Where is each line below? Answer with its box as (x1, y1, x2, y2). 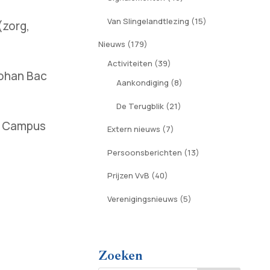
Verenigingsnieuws (107, 193, 178, 204)
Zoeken (98, 246, 143, 264)
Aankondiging (116, 77, 169, 89)
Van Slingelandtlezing (107, 15, 189, 27)
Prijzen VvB (107, 170, 149, 181)
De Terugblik (116, 100, 164, 111)
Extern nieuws (107, 124, 160, 135)
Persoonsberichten (107, 146, 182, 158)
